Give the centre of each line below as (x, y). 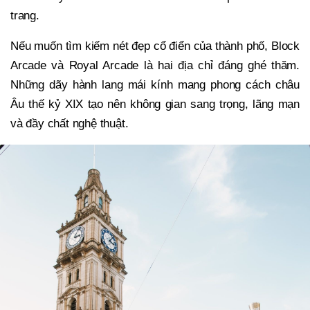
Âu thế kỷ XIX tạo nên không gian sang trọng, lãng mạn (155, 104)
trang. (25, 16)
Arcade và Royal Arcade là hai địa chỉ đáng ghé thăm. (155, 66)
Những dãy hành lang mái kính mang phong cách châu (155, 85)
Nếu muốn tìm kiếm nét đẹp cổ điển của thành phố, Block (155, 46)
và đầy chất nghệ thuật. (70, 124)
